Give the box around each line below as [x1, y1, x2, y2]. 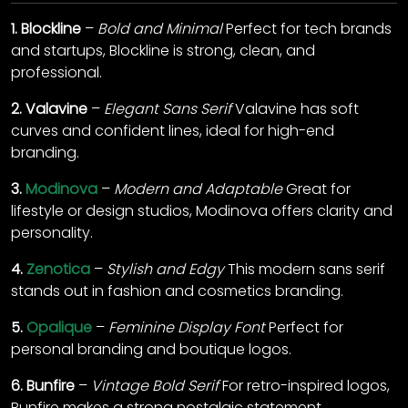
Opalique [26, 317, 92, 339]
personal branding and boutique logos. [11, 339, 291, 361]
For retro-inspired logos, [219, 375, 390, 397]
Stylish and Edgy [107, 259, 224, 280]
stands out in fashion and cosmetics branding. [11, 280, 343, 302]
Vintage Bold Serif [91, 375, 219, 397]
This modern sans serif [224, 259, 385, 280]
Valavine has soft [231, 98, 359, 120]
